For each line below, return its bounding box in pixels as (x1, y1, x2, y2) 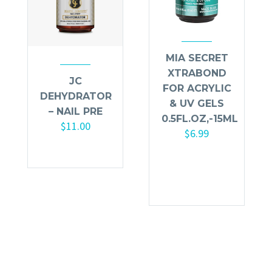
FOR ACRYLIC (162, 82, 231, 94)
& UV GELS (169, 97, 224, 109)
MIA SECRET (165, 52, 228, 64)
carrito (182, 166, 211, 179)
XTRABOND (167, 67, 226, 79)
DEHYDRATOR (40, 90, 112, 103)
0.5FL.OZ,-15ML (161, 112, 238, 124)
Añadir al (183, 151, 220, 164)
